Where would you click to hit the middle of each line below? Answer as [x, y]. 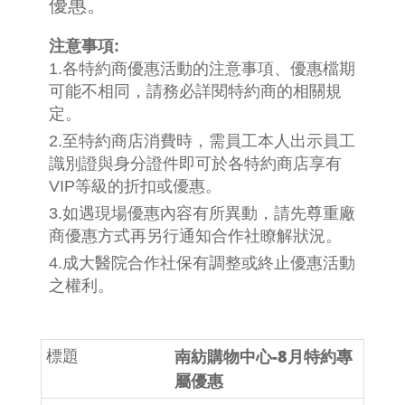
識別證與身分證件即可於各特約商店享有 [195, 164]
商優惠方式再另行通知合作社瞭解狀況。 [195, 236]
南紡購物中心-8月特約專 [264, 357]
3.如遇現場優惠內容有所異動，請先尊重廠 [202, 214]
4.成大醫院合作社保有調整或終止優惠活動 [202, 264]
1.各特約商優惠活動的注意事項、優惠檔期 [202, 69]
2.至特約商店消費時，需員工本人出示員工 [202, 141]
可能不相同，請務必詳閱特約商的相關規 [195, 92]
